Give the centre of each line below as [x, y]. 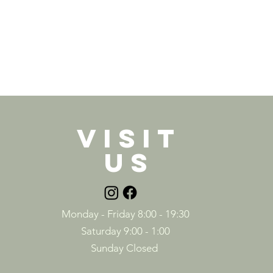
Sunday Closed [125, 248]
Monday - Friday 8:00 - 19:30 [125, 214]
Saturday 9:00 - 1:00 [125, 231]
